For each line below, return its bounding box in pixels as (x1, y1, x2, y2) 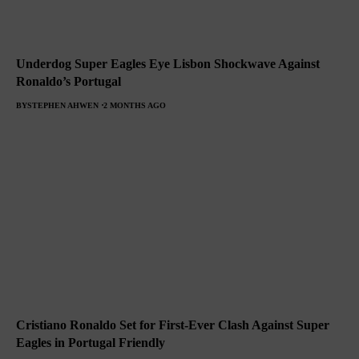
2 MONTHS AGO (103, 100, 166, 110)
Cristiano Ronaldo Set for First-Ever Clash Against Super (16, 317, 329, 332)
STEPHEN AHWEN (27, 100, 99, 110)
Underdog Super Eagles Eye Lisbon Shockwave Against (16, 56, 320, 71)
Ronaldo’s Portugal (16, 74, 121, 88)
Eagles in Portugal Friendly (16, 335, 165, 349)
